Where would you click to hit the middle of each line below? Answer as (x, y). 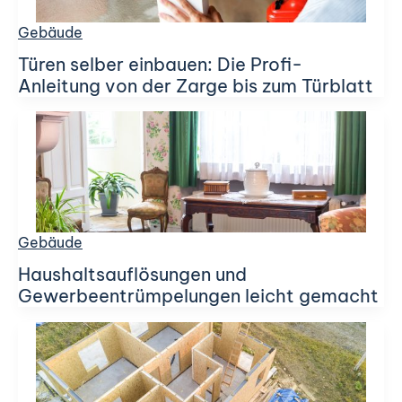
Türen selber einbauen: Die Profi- (160, 64)
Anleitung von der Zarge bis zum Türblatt (196, 85)
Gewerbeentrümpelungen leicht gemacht (198, 296)
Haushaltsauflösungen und (132, 275)
